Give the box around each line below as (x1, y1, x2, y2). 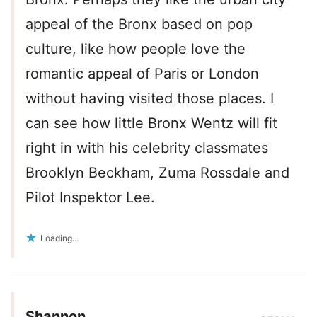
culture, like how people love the (25, 40, 246, 58)
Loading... (40, 233, 79, 244)
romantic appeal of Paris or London (25, 65, 259, 83)
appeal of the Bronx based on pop (25, 16, 253, 33)
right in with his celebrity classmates (25, 139, 268, 157)
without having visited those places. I (25, 90, 274, 108)
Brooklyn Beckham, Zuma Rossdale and (25, 164, 289, 182)
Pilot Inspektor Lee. (25, 189, 155, 207)
